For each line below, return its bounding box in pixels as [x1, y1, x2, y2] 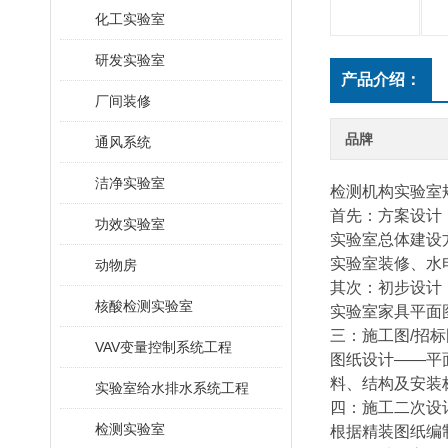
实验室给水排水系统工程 [95, 380, 249, 396]
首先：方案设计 [330, 207, 442, 224]
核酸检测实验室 [95, 298, 193, 314]
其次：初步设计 [330, 279, 442, 296]
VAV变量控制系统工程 [95, 339, 232, 355]
